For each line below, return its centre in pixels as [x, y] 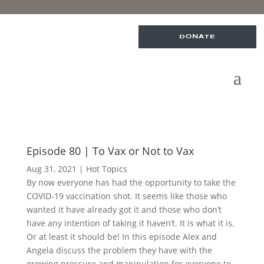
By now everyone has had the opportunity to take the [131, 182]
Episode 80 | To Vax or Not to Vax [110, 151]
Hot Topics [106, 169]
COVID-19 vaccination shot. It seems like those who [126, 196]
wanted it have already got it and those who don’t [124, 209]
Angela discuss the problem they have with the [119, 250]
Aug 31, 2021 [51, 169]
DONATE [197, 37]
